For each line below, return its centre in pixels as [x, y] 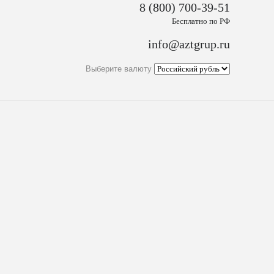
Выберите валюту [119, 69]
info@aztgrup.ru [189, 44]
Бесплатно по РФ [201, 21]
